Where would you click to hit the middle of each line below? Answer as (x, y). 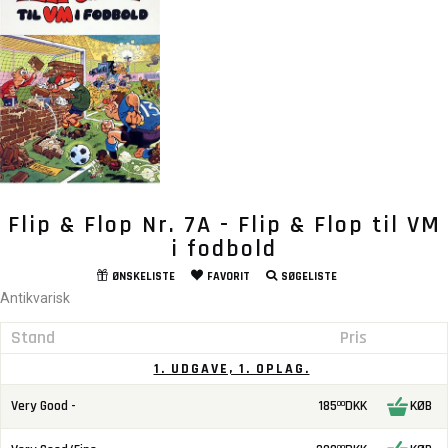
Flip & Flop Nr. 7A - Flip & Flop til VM (224, 224)
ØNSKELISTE (143, 276)
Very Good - (43, 405)
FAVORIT (228, 276)
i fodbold (224, 248)
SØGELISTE (308, 276)
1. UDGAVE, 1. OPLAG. (231, 368)
